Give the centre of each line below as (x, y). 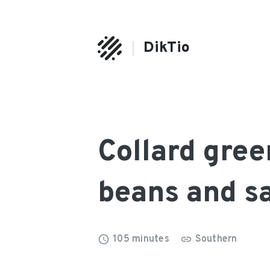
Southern (216, 239)
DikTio (167, 48)
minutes (153, 239)
